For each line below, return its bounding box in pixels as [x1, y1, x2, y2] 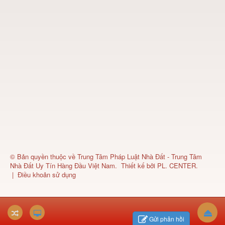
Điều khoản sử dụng [18, 169, 76, 179]
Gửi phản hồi [149, 214, 184, 223]
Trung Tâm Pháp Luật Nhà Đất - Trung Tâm [77, 151, 202, 161]
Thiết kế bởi [121, 160, 157, 170]
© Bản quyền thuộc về [10, 151, 77, 161]
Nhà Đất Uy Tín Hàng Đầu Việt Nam [10, 160, 115, 170]
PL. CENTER [157, 160, 196, 170]
